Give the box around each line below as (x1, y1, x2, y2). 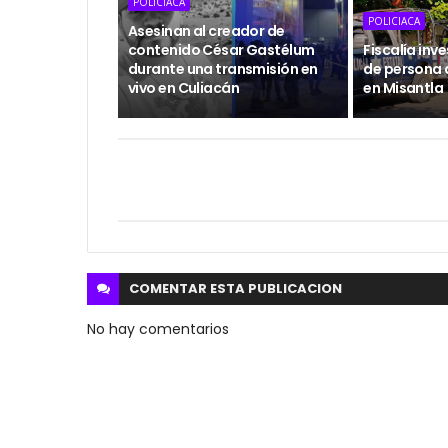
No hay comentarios (87, 319, 229, 339)
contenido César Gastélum (128, 40, 315, 60)
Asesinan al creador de (128, 21, 285, 41)
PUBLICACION (248, 279, 342, 298)
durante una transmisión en (128, 59, 318, 79)
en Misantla (363, 78, 444, 98)
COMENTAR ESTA (129, 279, 248, 298)
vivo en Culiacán (128, 78, 240, 98)
